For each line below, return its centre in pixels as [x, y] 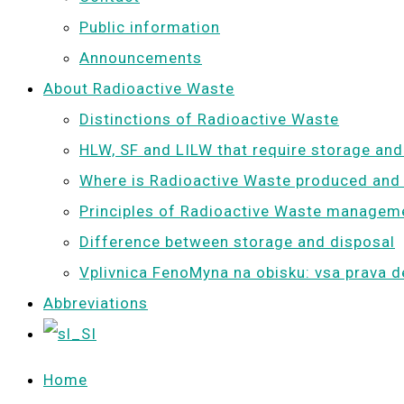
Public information [150, 27]
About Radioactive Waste [139, 88]
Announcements [141, 58]
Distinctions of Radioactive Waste [209, 119]
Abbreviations [96, 303]
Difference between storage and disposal [237, 242]
